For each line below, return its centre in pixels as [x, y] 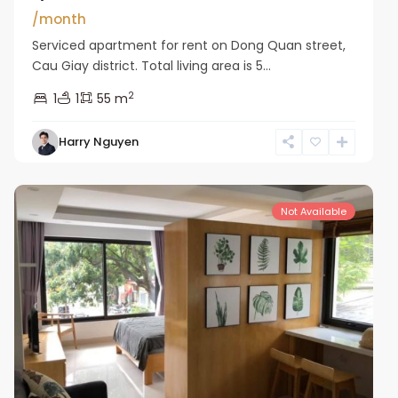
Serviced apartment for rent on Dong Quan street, [189, 45]
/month [60, 19]
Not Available [313, 211]
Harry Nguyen [99, 141]
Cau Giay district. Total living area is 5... [152, 65]
